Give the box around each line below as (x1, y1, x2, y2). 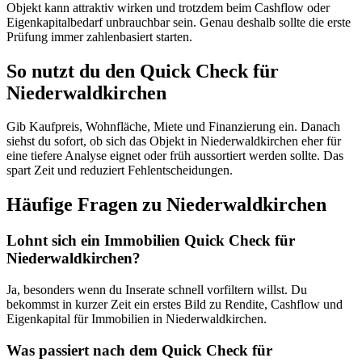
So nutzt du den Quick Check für (6, 60, 279, 82)
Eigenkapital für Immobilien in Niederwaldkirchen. (6, 311, 267, 326)
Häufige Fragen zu (6, 194, 166, 216)
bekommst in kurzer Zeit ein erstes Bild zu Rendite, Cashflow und (6, 297, 343, 311)
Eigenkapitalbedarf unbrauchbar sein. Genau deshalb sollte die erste (6, 15, 351, 29)
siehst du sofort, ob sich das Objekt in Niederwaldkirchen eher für (6, 134, 341, 149)
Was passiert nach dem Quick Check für (6, 341, 272, 359)
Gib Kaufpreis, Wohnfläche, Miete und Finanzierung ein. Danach (6, 120, 340, 134)
